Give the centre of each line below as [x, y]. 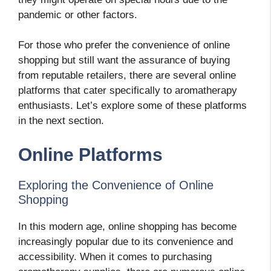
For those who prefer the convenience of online [124, 45]
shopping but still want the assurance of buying [124, 60]
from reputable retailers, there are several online [127, 76]
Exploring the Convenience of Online [116, 185]
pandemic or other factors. [78, 15]
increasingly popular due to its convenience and [126, 241]
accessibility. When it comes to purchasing [115, 256]
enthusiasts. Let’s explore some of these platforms [132, 106]
